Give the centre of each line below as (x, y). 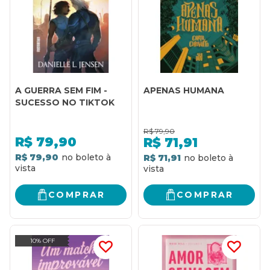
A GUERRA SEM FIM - (61, 90)
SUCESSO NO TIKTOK (65, 102)
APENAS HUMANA (184, 90)
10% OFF (42, 240)
